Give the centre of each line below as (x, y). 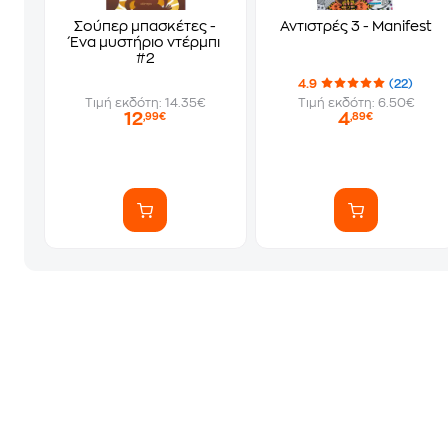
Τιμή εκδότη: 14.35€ (145, 103)
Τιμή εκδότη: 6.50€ (355, 103)
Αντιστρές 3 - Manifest (355, 26)
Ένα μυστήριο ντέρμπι (145, 42)
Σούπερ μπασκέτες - (145, 26)
